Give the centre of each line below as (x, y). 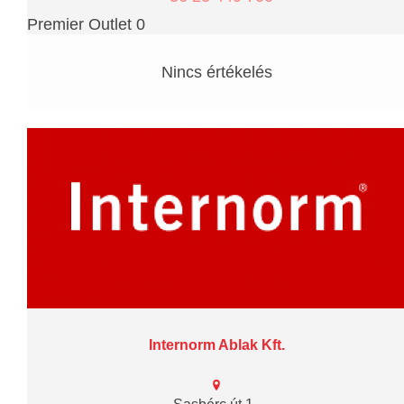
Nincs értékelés (216, 72)
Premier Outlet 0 (86, 24)
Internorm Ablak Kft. (216, 344)
